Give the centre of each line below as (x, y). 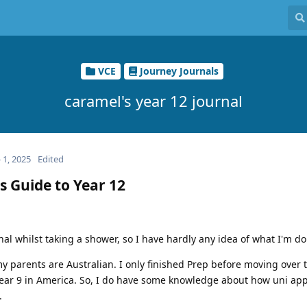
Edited (51, 159)
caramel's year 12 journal (153, 100)
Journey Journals (179, 71)
